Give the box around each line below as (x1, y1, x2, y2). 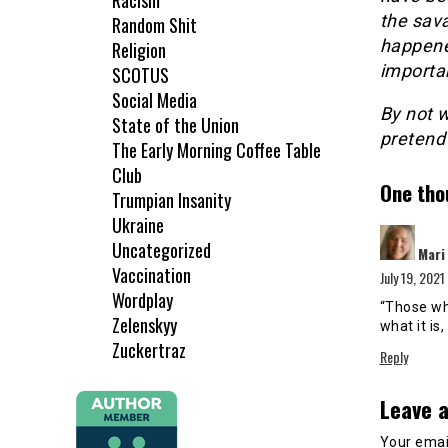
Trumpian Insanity (112, 187, 231, 214)
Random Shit (112, 12, 197, 39)
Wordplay (112, 287, 173, 314)
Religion (112, 37, 166, 64)
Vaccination (112, 262, 191, 289)
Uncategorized (112, 237, 211, 264)
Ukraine (112, 212, 164, 239)
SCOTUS (112, 62, 169, 89)
